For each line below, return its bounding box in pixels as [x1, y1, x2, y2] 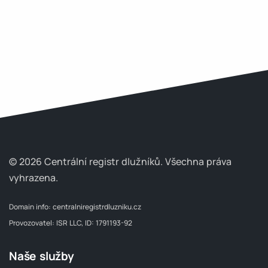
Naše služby [9, 248, 74, 264]
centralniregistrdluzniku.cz [53, 202, 141, 212]
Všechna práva [165, 155, 232, 168]
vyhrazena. [9, 171, 58, 184]
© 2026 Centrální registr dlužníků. [9, 155, 165, 168]
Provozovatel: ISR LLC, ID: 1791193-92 [9, 218, 132, 228]
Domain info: [9, 202, 53, 212]
